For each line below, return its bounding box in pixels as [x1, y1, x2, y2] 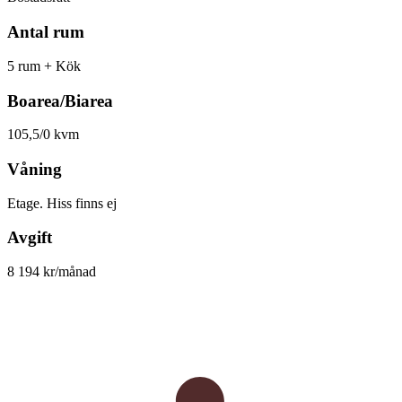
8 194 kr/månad [7, 264, 96, 280]
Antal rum [7, 22, 84, 42]
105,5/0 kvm [7, 127, 79, 143]
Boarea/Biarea [7, 91, 113, 110]
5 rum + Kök [7, 57, 81, 74]
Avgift [7, 228, 52, 248]
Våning [7, 159, 62, 179]
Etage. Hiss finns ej [7, 195, 117, 211]
